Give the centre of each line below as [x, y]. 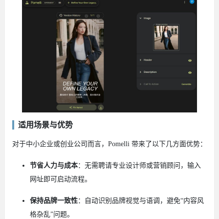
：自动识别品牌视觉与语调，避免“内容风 [141, 200]
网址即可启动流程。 [61, 179]
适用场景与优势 [45, 125]
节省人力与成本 [54, 165]
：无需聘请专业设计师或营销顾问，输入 [139, 165]
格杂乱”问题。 [52, 214]
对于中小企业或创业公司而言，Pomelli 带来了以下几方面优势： [109, 144]
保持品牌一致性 [54, 200]
